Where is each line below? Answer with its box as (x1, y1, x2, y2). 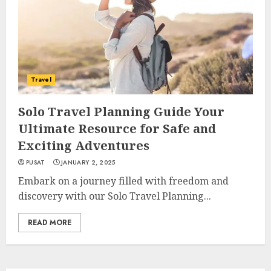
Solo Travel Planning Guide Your (18, 103, 224, 120)
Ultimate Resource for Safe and (18, 120, 216, 137)
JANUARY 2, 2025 (61, 158, 116, 167)
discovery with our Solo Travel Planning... (18, 189, 211, 203)
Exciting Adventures (18, 137, 149, 154)
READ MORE (28, 217, 71, 228)
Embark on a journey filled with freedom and (18, 174, 229, 188)
